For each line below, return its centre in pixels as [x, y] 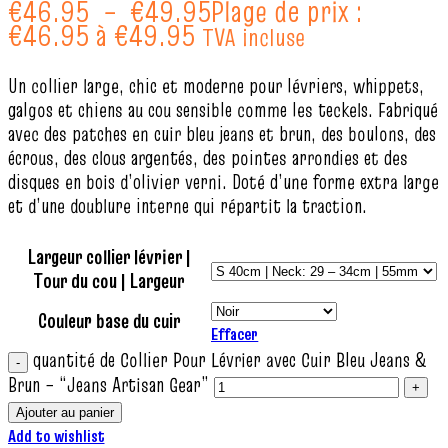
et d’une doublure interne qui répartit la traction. [187, 206]
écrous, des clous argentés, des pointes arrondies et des [208, 158]
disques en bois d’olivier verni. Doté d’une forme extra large [223, 182]
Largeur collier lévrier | [109, 257]
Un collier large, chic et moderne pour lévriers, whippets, [216, 86]
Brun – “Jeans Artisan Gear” [108, 385]
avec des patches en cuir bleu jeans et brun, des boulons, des [222, 134]
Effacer [235, 334]
